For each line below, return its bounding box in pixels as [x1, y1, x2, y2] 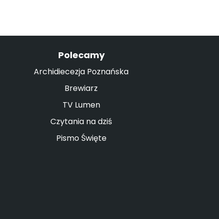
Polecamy [58, 49, 105, 61]
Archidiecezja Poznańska [34, 66, 129, 77]
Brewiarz [65, 83, 98, 94]
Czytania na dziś [50, 116, 112, 127]
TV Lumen [62, 99, 100, 110]
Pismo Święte [56, 132, 107, 144]
